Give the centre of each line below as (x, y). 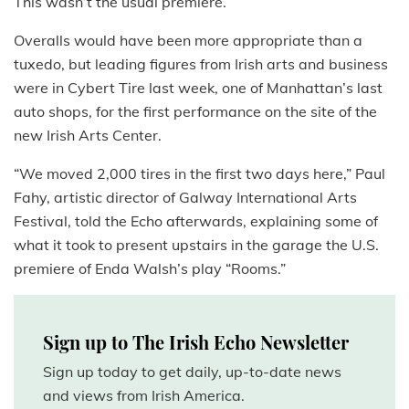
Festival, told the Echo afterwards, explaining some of (196, 221)
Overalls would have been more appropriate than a (188, 41)
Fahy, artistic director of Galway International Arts (185, 198)
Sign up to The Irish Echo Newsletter (196, 342)
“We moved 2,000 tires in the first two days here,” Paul (199, 174)
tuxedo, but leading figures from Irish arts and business (201, 64)
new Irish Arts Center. (88, 136)
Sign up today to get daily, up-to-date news (192, 372)
